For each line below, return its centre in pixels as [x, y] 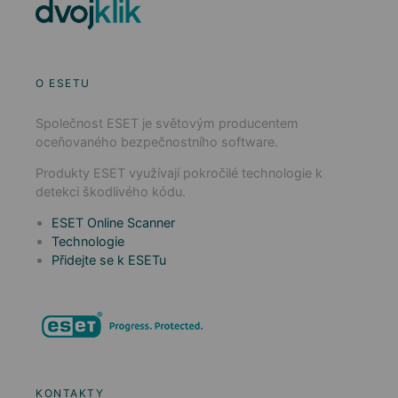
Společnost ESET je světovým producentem [167, 123]
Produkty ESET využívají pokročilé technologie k [179, 172]
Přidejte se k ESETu [109, 259]
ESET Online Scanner [113, 222]
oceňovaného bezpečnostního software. [157, 141]
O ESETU [63, 83]
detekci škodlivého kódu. [111, 191]
